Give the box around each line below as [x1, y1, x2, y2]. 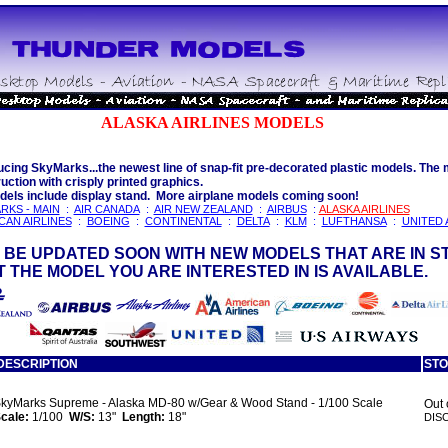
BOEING [86, 215, 130, 227]
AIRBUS [266, 203, 307, 215]
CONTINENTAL [144, 215, 222, 227]
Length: [121, 410, 168, 424]
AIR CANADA [73, 203, 140, 215]
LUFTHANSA [321, 215, 387, 227]
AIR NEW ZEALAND [153, 203, 253, 215]
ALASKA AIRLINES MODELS [101, 114, 324, 131]
